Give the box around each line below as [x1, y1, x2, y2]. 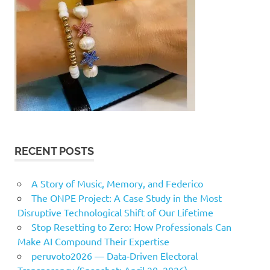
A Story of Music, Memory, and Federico [31, 177, 203, 189]
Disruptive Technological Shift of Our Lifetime [17, 206, 213, 218]
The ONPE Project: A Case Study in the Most [31, 192, 222, 204]
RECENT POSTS [14, 145, 94, 157]
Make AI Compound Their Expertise [17, 235, 169, 247]
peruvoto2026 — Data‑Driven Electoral [31, 250, 198, 262]
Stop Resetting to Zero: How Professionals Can [31, 221, 231, 233]
